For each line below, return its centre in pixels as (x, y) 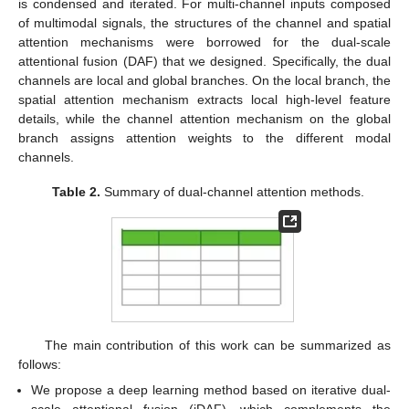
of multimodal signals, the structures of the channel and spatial (204, 22)
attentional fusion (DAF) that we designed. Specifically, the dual (204, 61)
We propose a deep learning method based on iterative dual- (211, 389)
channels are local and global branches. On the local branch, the (204, 80)
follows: (40, 364)
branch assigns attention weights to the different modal (204, 137)
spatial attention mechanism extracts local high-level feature (204, 99)
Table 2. (77, 191)
